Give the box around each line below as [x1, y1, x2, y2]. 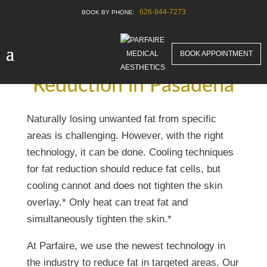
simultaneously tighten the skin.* [26, 213, 172, 225]
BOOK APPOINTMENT [180, 49, 253, 58]
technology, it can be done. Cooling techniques [26, 147, 234, 158]
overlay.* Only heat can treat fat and [26, 197, 188, 208]
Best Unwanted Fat [48, 57, 219, 77]
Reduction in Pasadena [32, 76, 234, 96]
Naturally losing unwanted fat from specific [26, 113, 216, 125]
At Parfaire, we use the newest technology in [26, 240, 225, 252]
